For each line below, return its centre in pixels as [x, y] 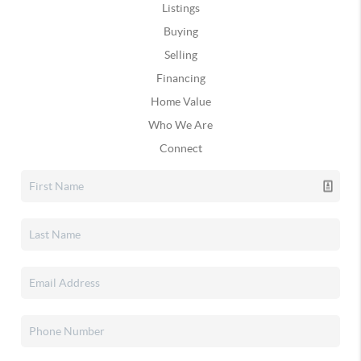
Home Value [180, 102]
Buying [180, 31]
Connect [180, 148]
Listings [180, 8]
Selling [180, 55]
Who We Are [180, 125]
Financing [180, 78]
